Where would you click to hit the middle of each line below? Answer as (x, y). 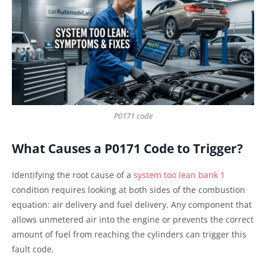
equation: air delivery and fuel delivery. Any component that (132, 205)
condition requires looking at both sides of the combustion (129, 190)
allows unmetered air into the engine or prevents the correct (133, 220)
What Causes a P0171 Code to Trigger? (127, 149)
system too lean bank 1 (179, 175)
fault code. (33, 249)
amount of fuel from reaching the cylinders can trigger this (129, 235)
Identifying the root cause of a (73, 175)
